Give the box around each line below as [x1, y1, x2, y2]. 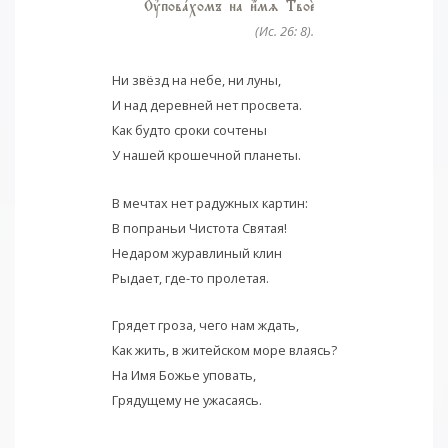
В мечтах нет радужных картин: [111, 193, 308, 212]
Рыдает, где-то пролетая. [111, 268, 269, 287]
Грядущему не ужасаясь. [111, 391, 262, 410]
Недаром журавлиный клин [111, 243, 282, 262]
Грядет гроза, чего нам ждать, [111, 316, 299, 335]
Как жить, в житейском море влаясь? [111, 341, 337, 360]
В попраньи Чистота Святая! [111, 218, 287, 237]
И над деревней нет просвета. [111, 96, 302, 115]
